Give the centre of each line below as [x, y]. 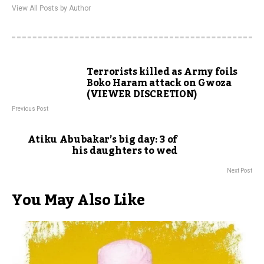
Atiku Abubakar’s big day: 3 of [102, 140]
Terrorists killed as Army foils [162, 72]
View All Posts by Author [51, 8]
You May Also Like [78, 200]
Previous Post [30, 109]
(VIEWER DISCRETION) [142, 94]
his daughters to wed [125, 151]
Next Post [240, 171]
